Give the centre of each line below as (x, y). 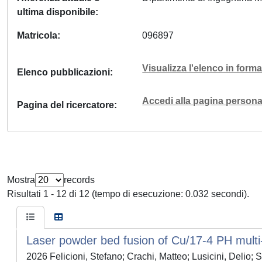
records (79, 180)
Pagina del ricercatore (65, 105)
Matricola (37, 35)
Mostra (21, 180)
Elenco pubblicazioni (63, 72)
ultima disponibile (56, 12)
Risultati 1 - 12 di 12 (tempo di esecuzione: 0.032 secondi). (128, 194)
